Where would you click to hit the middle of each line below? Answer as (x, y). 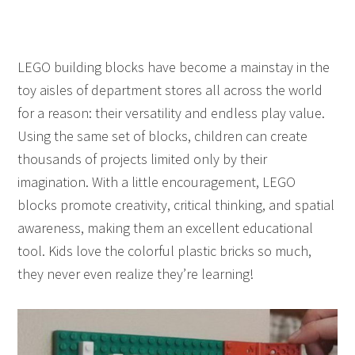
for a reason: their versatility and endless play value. (172, 113)
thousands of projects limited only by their (143, 159)
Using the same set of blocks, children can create (163, 136)
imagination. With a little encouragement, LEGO (157, 182)
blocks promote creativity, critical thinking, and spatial (176, 205)
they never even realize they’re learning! (136, 274)
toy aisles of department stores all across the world (170, 90)
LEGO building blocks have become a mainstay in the (174, 67)
